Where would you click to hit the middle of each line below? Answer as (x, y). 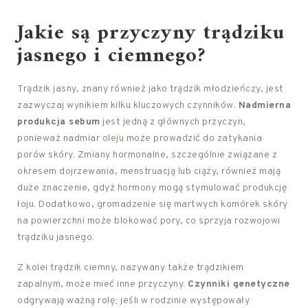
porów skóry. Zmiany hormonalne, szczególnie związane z (147, 155)
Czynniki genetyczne (239, 285)
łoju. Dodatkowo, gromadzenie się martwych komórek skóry (153, 205)
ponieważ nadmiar (60, 139)
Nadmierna (264, 106)
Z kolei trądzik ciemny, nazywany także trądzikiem (131, 268)
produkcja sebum (59, 122)
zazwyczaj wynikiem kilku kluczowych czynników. (128, 106)
